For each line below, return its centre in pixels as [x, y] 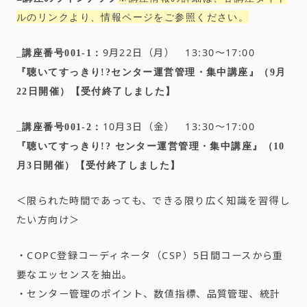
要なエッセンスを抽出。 [75, 274]
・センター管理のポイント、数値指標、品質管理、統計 [149, 294]
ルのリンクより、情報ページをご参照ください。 [133, 17]
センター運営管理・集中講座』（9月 [199, 72]
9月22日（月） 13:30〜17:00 [179, 52]
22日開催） [44, 91]
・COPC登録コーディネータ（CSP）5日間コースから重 [150, 255]
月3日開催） [46, 165]
